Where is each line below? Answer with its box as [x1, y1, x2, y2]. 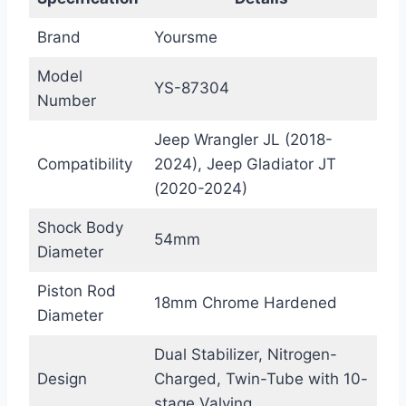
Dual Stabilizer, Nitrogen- [153, 344, 337, 363]
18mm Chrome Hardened [153, 293, 337, 312]
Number [36, 91, 96, 110]
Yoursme [153, 27, 217, 46]
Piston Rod [36, 281, 116, 300]
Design [36, 369, 87, 388]
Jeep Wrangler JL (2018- [153, 130, 333, 149]
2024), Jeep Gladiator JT [153, 154, 336, 173]
